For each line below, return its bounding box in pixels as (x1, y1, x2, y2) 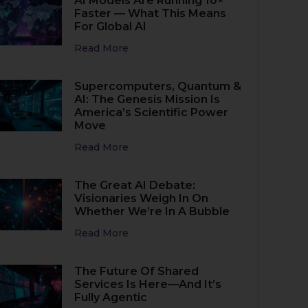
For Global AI (74, 20, 147, 33)
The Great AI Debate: (74, 179, 196, 192)
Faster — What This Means (74, 7, 227, 20)
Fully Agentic (74, 291, 148, 304)
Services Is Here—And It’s (74, 278, 222, 291)
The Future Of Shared (74, 265, 199, 278)
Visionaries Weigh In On (74, 192, 209, 205)
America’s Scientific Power (74, 106, 229, 119)
